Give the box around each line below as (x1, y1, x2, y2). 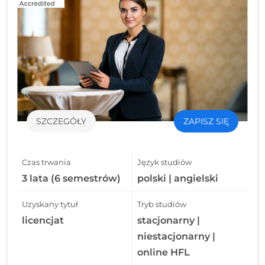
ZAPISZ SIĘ (183, 116, 229, 127)
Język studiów (137, 157, 192, 167)
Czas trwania (22, 157, 72, 167)
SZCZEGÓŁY (36, 116, 87, 127)
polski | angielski (137, 173, 218, 185)
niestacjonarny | (137, 231, 215, 243)
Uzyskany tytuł (22, 199, 79, 209)
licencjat (22, 215, 64, 227)
